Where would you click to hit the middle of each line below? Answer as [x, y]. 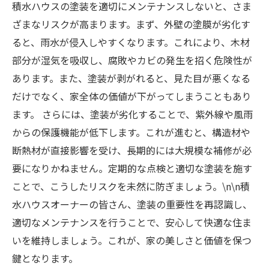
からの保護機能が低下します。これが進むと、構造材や [131, 132]
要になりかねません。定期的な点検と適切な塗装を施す [132, 168]
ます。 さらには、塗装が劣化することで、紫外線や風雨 [132, 114]
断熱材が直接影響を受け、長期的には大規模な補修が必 [132, 150]
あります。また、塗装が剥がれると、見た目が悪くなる [131, 78]
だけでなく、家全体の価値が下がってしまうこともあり [132, 96]
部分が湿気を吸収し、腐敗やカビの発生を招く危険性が [132, 60]
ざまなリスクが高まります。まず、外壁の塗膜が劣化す [131, 24]
